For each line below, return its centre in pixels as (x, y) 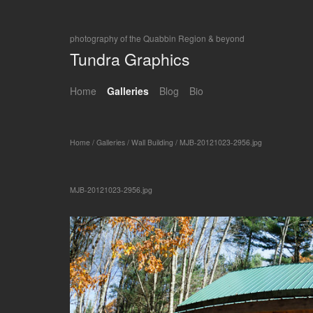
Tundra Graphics (130, 59)
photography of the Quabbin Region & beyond (157, 38)
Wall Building (152, 143)
